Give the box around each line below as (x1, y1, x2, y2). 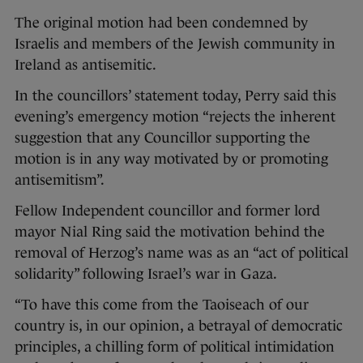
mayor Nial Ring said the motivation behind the (15, 223, 325, 240)
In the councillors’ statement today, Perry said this (15, 87, 336, 104)
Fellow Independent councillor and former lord (15, 202, 320, 219)
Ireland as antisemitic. (15, 56, 156, 73)
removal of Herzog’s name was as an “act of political (15, 244, 348, 261)
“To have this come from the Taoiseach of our (15, 296, 309, 313)
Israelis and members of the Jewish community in (15, 35, 335, 52)
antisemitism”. (15, 171, 105, 188)
